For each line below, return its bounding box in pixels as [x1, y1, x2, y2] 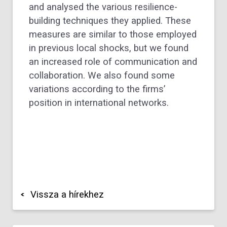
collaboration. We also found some [29, 69, 175, 81]
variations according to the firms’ [29, 83, 165, 95]
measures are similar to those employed [29, 28, 197, 40]
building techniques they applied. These [29, 15, 191, 26]
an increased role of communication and [29, 56, 197, 67]
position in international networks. [29, 97, 169, 108]
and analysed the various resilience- [29, 1, 177, 13]
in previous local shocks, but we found [29, 42, 188, 54]
